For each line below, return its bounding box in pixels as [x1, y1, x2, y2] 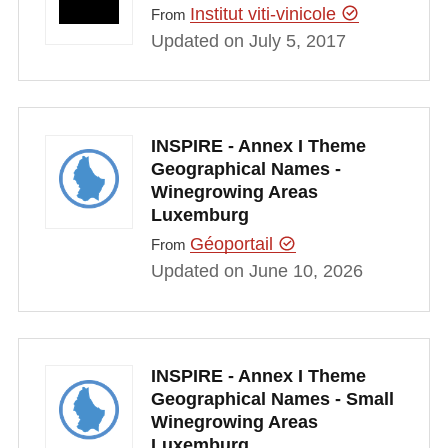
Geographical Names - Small [150, 389, 394, 410]
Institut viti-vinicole [189, 3, 341, 24]
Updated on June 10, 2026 [150, 261, 363, 282]
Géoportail [189, 234, 278, 255]
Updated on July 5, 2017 [150, 30, 346, 51]
